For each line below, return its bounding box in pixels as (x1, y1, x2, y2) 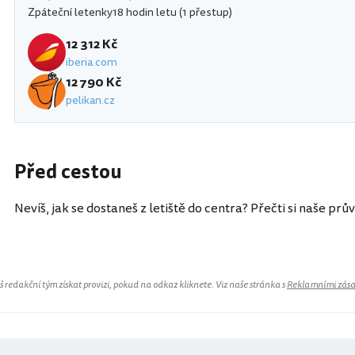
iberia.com (66, 53, 117, 71)
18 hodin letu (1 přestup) (113, 4, 232, 21)
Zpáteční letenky (28, 4, 113, 21)
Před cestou (14, 158, 122, 187)
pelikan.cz (66, 91, 115, 109)
